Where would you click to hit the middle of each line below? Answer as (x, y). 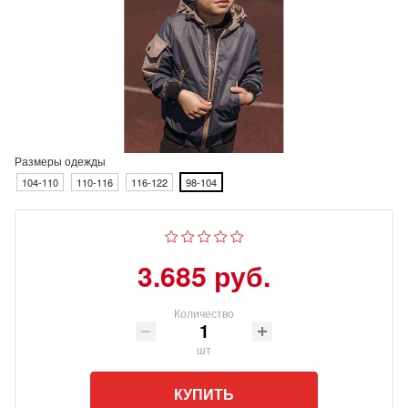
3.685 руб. (204, 275)
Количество (204, 313)
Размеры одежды (60, 161)
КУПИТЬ (204, 394)
